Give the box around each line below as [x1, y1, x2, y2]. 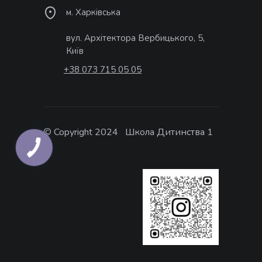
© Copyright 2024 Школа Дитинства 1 [43, 126, 213, 139]
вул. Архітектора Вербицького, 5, [66, 32, 205, 44]
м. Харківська [66, 6, 120, 19]
